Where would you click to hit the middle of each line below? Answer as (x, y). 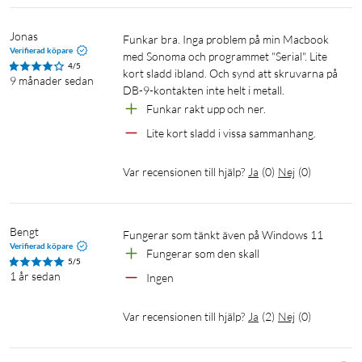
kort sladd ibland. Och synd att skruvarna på (230, 74)
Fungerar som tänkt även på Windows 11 (226, 235)
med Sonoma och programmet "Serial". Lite (225, 57)
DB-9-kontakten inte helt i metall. (204, 90)
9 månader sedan (52, 81)
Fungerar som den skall (203, 254)
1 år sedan (35, 276)
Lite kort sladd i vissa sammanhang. (231, 133)
